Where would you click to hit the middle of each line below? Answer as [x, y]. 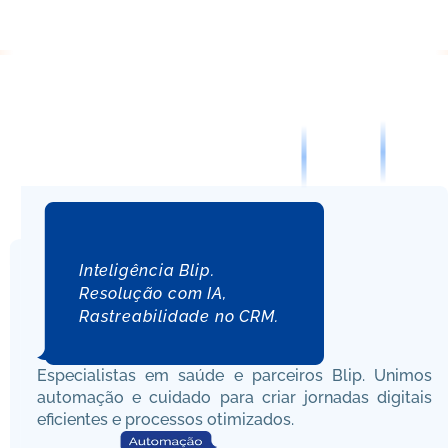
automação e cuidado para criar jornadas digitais [234, 397]
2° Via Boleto [375, 28]
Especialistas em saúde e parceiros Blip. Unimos [234, 375]
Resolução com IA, [153, 293]
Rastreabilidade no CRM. [179, 316]
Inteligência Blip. [147, 270]
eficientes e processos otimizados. [165, 419]
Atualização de [172, 28]
